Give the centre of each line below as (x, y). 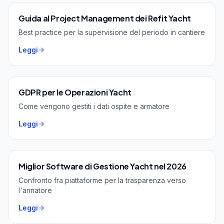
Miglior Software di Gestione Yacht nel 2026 (102, 166)
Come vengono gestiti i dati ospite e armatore (94, 106)
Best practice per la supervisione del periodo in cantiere (112, 32)
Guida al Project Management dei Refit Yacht (105, 18)
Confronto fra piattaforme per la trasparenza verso (102, 180)
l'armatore (35, 190)
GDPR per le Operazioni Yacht (75, 92)
